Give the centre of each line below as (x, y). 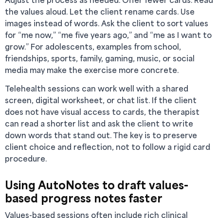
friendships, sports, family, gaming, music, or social (100, 58)
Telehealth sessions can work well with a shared (97, 88)
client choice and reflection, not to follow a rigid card (108, 147)
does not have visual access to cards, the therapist (102, 112)
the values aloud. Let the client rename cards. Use (100, 11)
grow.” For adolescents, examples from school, (93, 46)
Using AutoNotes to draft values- (97, 185)
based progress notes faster (84, 198)
